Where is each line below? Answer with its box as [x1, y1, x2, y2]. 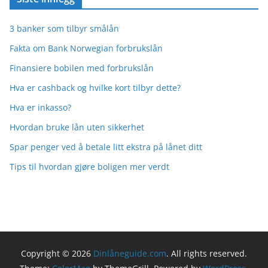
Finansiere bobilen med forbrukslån [10, 62, 154, 74]
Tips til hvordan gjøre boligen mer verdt [10, 161, 169, 172]
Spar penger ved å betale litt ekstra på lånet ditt [10, 141, 202, 153]
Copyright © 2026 [21, 248, 93, 259]
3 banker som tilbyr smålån [10, 23, 119, 34]
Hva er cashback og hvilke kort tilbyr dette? [10, 82, 181, 93]
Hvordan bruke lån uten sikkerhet [10, 121, 144, 133]
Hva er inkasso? [10, 102, 71, 113]
